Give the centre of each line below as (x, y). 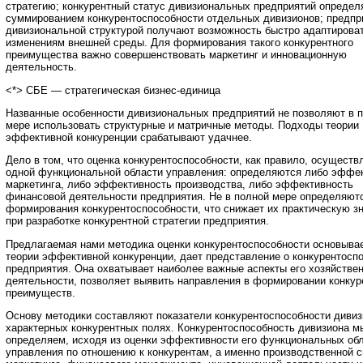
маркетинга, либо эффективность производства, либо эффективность (179, 185)
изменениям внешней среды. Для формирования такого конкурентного (179, 43)
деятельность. (41, 67)
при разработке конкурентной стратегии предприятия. (137, 221)
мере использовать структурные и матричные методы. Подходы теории (182, 126)
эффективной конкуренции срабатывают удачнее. (129, 138)
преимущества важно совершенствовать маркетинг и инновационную (176, 55)
